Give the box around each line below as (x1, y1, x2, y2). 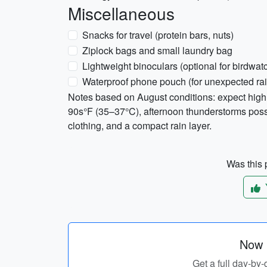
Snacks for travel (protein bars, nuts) (82, 28, 234, 42)
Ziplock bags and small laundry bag (82, 44, 232, 57)
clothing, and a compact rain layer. (68, 119, 212, 132)
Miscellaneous (68, 1, 175, 25)
